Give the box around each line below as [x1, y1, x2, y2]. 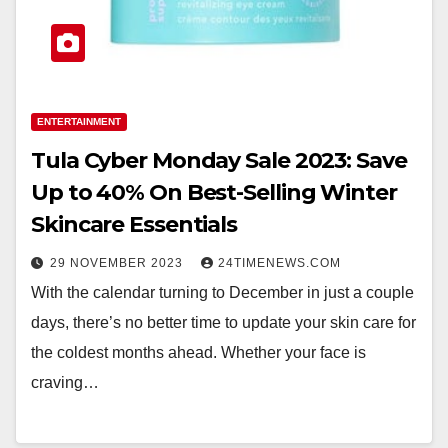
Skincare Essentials [31, 210, 238, 238]
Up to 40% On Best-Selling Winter [31, 178, 397, 206]
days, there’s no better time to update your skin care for [31, 313, 416, 331]
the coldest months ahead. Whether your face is [31, 343, 366, 361]
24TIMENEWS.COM [218, 255, 341, 270]
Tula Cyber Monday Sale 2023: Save [31, 146, 407, 174]
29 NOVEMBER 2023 [50, 255, 187, 270]
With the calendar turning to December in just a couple [31, 283, 414, 301]
